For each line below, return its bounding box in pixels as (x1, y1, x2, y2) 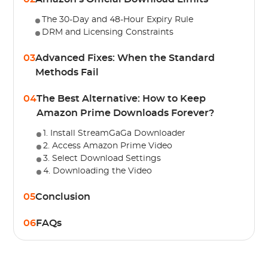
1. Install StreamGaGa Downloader (43, 129, 186, 138)
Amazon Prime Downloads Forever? (36, 108, 215, 118)
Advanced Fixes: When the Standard (35, 53, 215, 63)
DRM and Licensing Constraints (42, 28, 174, 36)
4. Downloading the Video (43, 167, 153, 175)
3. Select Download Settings (43, 154, 162, 163)
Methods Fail (35, 68, 99, 77)
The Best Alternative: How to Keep (36, 94, 206, 103)
